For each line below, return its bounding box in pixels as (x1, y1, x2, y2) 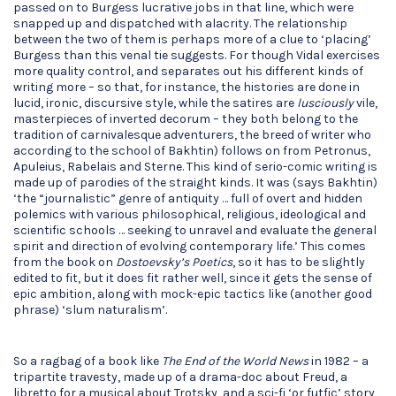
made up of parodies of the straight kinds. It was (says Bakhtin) (13, 175, 377, 190)
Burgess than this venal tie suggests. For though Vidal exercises (13, 48, 380, 63)
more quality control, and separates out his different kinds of (13, 64, 363, 79)
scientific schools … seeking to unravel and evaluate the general (13, 223, 377, 238)
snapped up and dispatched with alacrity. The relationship (13, 16, 347, 31)
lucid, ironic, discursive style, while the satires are (13, 95, 297, 110)
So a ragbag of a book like (13, 354, 162, 369)
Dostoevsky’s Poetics (116, 255, 232, 270)
